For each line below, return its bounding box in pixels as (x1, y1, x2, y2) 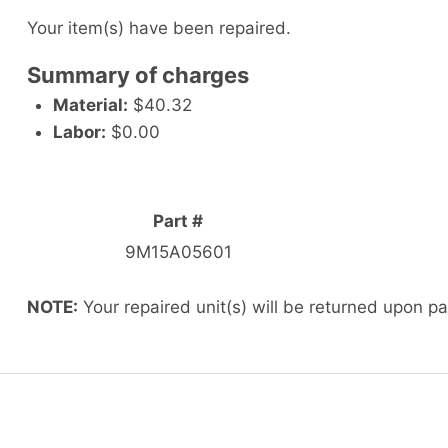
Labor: (52, 122, 106, 143)
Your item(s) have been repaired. (27, 18, 291, 39)
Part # (153, 210, 203, 231)
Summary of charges (27, 62, 249, 89)
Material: (52, 95, 128, 116)
